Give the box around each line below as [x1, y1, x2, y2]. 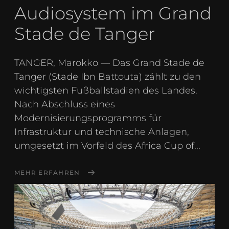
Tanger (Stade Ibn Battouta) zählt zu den [14, 71, 201, 82]
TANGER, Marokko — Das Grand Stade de [14, 57, 204, 68]
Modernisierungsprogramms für [14, 112, 162, 124]
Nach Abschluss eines [14, 98, 115, 110]
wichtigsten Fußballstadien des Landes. [14, 84, 197, 96]
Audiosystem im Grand [14, 2, 212, 24]
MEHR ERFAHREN [14, 168, 80, 176]
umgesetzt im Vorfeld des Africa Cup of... [14, 140, 200, 151]
